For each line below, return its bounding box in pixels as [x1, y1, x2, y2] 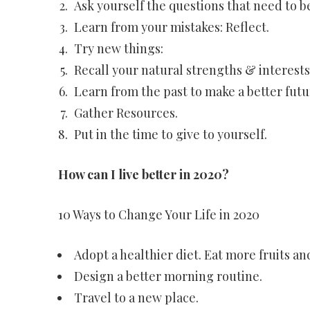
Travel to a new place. [73, 289, 199, 306]
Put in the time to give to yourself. [73, 126, 267, 143]
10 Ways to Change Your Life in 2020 [57, 206, 259, 223]
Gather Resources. [73, 104, 178, 121]
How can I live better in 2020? [57, 166, 229, 183]
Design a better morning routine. [73, 268, 262, 284]
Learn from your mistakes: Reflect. [73, 19, 269, 35]
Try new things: [73, 40, 163, 57]
